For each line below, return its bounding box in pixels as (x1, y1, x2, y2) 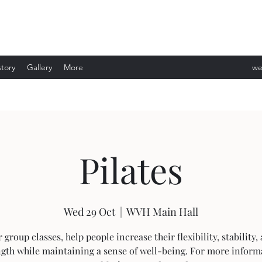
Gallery (27, 62, 52, 73)
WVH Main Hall (126, 205, 198, 219)
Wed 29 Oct (64, 205, 115, 219)
